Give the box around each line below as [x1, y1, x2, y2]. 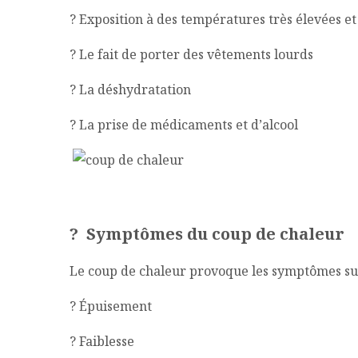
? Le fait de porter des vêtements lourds [70, 45, 313, 63]
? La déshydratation [70, 80, 191, 98]
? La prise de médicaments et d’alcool [70, 115, 298, 133]
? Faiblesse [70, 332, 134, 350]
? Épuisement [70, 296, 152, 315]
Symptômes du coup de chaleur [82, 223, 344, 245]
